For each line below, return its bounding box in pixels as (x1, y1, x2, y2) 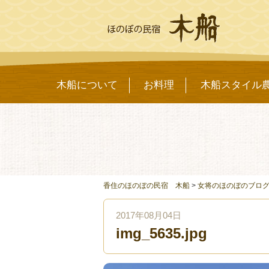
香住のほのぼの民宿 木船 (103, 181, 190, 190)
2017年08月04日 (116, 210, 181, 220)
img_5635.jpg (116, 225, 207, 241)
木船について (56, 79, 118, 91)
